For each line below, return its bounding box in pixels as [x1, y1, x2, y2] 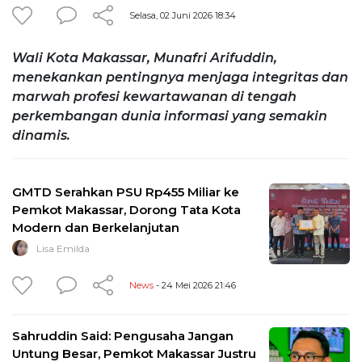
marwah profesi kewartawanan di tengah [12, 88, 297, 104]
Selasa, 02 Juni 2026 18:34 [129, 9, 236, 21]
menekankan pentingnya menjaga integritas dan [12, 69, 348, 85]
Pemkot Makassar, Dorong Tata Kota [12, 201, 241, 217]
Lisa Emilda [36, 242, 90, 255]
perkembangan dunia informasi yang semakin [12, 107, 327, 124]
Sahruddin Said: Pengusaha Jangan [12, 327, 234, 343]
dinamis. [12, 127, 70, 143]
